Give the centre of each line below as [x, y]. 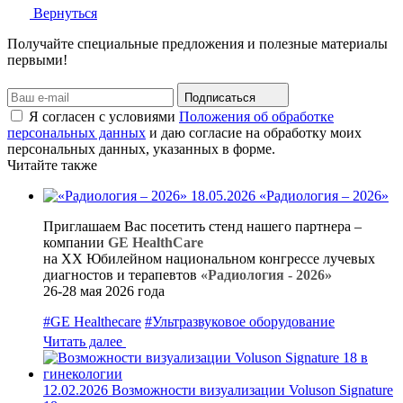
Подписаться [220, 98]
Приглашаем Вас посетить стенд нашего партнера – [202, 227]
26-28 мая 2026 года [104, 291]
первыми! [37, 60]
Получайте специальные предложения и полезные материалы [197, 44]
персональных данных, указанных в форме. [141, 149]
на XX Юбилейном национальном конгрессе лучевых [209, 259]
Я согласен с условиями [104, 117]
